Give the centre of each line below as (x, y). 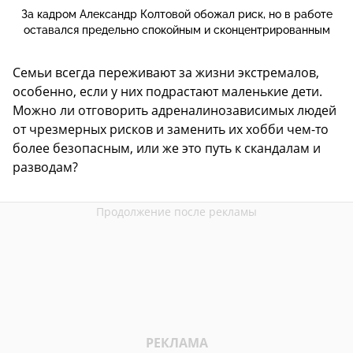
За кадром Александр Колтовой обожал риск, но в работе (176, 15)
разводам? (45, 167)
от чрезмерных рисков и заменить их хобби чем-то (171, 130)
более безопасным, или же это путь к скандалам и (167, 149)
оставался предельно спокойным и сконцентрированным (176, 30)
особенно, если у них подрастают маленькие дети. (167, 92)
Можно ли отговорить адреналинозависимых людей (175, 111)
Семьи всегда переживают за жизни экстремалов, (166, 73)
